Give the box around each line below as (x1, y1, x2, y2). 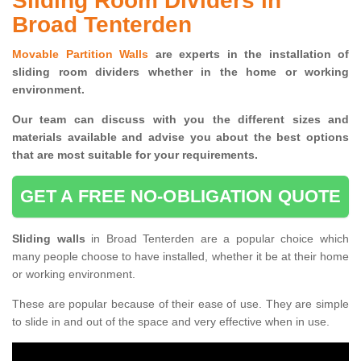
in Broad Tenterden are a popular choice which (91, 232, 350, 246)
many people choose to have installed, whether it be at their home (12, 250, 349, 263)
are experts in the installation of (148, 48, 349, 61)
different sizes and (230, 113, 350, 127)
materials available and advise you (12, 131, 211, 144)
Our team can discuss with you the (12, 113, 230, 127)
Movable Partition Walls (12, 48, 148, 61)
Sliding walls (12, 232, 92, 246)
